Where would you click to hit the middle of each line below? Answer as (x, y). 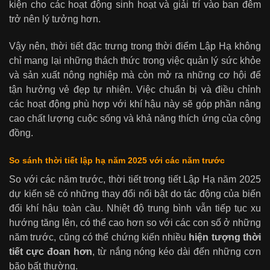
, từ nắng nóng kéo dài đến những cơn (177, 251)
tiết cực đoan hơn (51, 251)
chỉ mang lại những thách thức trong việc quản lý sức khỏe (135, 60)
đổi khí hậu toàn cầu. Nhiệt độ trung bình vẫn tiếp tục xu (135, 208)
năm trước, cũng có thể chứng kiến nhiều (99, 237)
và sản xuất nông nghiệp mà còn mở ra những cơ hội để (135, 75)
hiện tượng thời (225, 237)
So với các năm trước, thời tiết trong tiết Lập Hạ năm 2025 (135, 179)
